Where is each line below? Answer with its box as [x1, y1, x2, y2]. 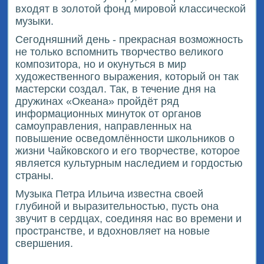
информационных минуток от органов [15, 108, 202, 120]
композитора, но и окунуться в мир [15, 58, 187, 71]
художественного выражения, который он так [15, 71, 239, 83]
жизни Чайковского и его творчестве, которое [15, 145, 240, 157]
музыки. [15, 15, 54, 28]
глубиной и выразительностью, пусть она [15, 200, 219, 213]
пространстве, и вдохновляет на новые [15, 225, 210, 237]
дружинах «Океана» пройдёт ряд [15, 95, 180, 108]
